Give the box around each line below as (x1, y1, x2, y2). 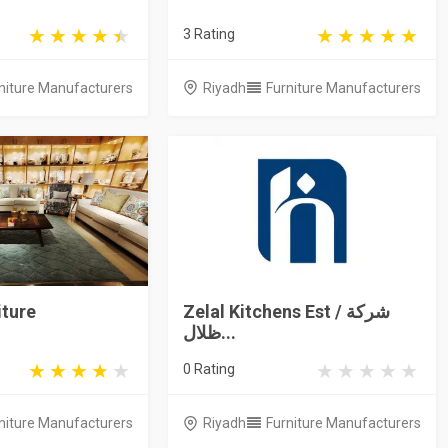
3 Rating (182, 25, 235, 42)
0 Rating (182, 361, 235, 378)
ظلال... (220, 322, 236, 344)
